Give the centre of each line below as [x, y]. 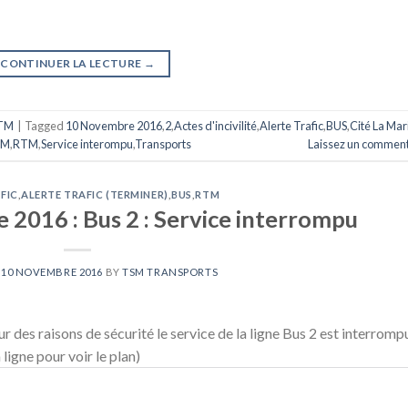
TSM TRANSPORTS [170, 272]
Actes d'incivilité [215, 126]
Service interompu [87, 144]
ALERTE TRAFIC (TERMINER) [95, 194]
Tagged [45, 126]
